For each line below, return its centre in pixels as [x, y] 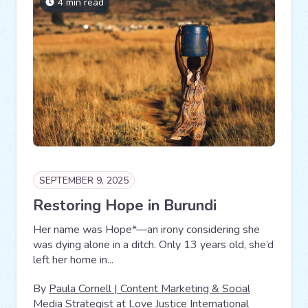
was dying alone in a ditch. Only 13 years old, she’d [153, 245]
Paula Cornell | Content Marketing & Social [150, 289]
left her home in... [73, 260]
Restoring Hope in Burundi [125, 206]
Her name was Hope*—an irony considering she [146, 230]
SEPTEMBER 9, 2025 [84, 181]
